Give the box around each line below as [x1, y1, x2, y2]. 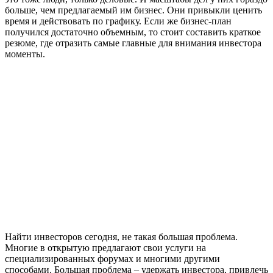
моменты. [5, 48, 45, 59]
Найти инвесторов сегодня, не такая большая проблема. [5, 231, 238, 242]
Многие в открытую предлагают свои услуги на [5, 242, 206, 253]
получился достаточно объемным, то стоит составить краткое [5, 26, 261, 37]
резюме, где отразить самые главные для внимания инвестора [5, 37, 261, 48]
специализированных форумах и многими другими [5, 253, 220, 264]
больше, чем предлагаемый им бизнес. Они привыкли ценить [5, 4, 262, 15]
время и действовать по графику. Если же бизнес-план [5, 15, 232, 26]
